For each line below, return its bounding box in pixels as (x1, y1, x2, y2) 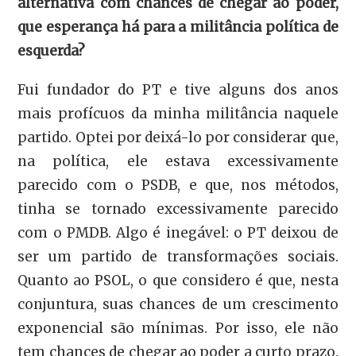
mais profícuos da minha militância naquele (17, 105, 339, 122)
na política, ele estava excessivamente (17, 153, 339, 170)
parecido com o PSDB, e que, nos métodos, (17, 176, 339, 194)
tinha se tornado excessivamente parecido (17, 200, 339, 218)
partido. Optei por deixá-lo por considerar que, (17, 129, 339, 146)
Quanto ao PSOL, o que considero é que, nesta (17, 272, 339, 289)
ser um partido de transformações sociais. (17, 248, 339, 265)
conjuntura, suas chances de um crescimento (17, 296, 339, 313)
